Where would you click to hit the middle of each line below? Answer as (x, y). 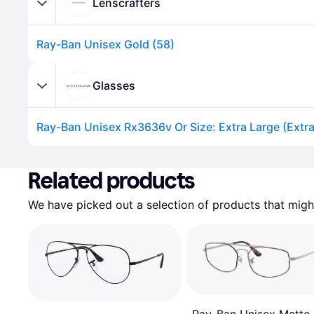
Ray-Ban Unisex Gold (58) (105, 44)
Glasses (114, 85)
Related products (112, 181)
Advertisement (64, 152)
